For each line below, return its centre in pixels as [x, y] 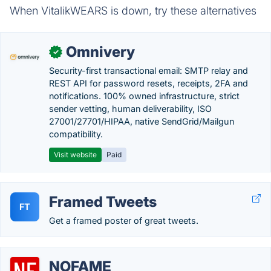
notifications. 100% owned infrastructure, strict [144, 96]
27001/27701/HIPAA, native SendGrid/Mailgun [142, 121]
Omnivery [100, 52]
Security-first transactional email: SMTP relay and [149, 70]
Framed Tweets [103, 202]
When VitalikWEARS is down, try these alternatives [133, 11]
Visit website [75, 155]
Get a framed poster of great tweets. [124, 220]
